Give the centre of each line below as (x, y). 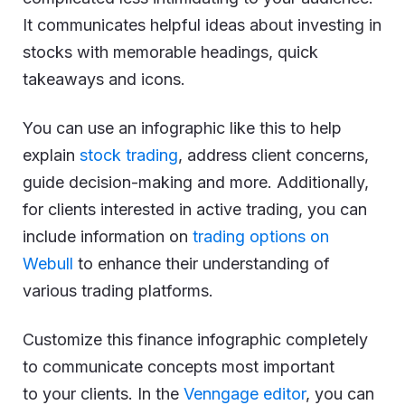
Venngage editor (245, 393)
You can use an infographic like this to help (182, 127)
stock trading (129, 155)
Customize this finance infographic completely (195, 339)
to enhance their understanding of (202, 263)
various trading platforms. (118, 290)
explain (51, 155)
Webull (48, 263)
